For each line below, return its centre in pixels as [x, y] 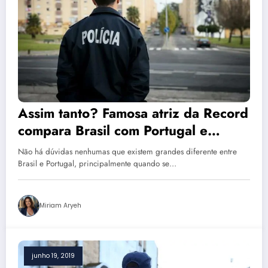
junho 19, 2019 [53, 255]
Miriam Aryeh [60, 205]
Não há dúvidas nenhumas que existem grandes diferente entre [127, 151]
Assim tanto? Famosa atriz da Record [133, 113]
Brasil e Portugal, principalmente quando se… [97, 163]
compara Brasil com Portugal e [113, 130]
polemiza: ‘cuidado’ [79, 147]
